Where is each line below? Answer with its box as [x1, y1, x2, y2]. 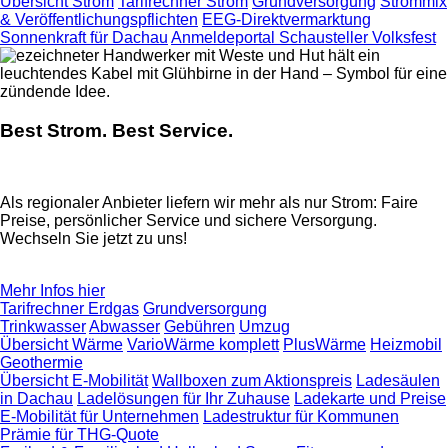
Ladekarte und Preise [294, 390, 446, 408]
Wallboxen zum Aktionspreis [152, 372, 352, 390]
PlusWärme [283, 336, 366, 354]
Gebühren [164, 318, 235, 336]
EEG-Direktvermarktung [202, 10, 371, 28]
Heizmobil [370, 336, 442, 354]
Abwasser [89, 318, 160, 336]
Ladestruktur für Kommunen [203, 408, 399, 426]
